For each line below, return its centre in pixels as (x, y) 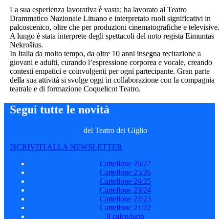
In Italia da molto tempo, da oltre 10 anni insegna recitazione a (105, 53)
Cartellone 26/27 (125, 163)
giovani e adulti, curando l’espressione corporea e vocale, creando (111, 62)
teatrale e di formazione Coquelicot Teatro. (75, 88)
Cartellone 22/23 (125, 198)
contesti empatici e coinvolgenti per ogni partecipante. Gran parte (110, 71)
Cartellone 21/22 (125, 207)
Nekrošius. (27, 44)
